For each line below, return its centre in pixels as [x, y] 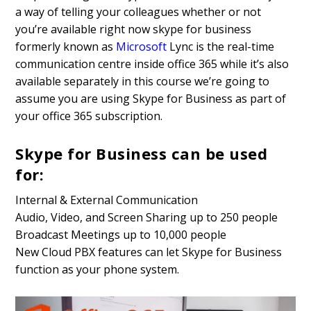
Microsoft [142, 47]
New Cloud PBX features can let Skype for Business [149, 252]
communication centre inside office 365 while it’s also [152, 64]
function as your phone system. [98, 269]
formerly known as [66, 47]
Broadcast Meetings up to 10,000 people [121, 234]
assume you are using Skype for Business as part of [151, 99]
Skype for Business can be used [142, 153]
